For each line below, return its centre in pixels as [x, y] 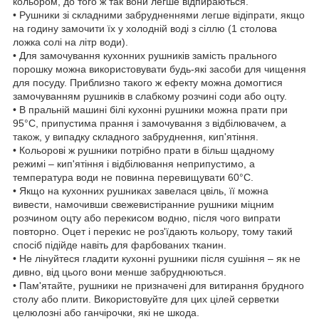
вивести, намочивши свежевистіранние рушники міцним [143, 204]
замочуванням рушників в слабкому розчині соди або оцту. [151, 96]
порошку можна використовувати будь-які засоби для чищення [159, 69]
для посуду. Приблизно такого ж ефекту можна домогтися [148, 82]
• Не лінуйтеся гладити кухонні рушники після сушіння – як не [157, 258]
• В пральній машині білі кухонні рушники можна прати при [150, 109]
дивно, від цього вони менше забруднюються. [120, 272]
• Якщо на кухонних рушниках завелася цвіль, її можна [141, 190]
